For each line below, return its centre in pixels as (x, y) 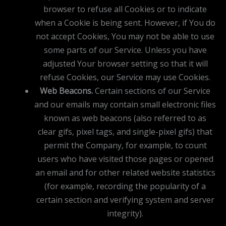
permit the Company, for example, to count (125, 145)
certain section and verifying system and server (125, 200)
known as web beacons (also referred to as (125, 118)
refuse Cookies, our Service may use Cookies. (125, 77)
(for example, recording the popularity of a (125, 186)
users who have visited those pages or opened (125, 159)
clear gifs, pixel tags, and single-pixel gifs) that (125, 131)
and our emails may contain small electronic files (125, 104)
